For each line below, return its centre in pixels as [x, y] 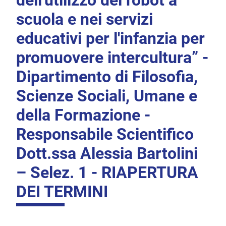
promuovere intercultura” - [112, 58]
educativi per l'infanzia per [110, 39]
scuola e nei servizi [84, 19]
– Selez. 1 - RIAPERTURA [107, 173]
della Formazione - [83, 115]
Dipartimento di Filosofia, [107, 77]
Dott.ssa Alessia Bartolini [107, 154]
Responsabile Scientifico [105, 134]
